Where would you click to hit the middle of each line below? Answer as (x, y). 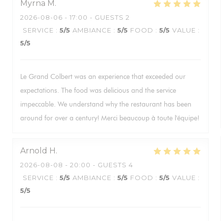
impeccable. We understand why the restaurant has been (106, 104)
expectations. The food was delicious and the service (98, 91)
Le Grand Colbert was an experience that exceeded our (103, 77)
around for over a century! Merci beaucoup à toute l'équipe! (110, 118)
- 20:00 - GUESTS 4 (98, 165)
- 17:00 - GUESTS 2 (96, 17)
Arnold (34, 151)
